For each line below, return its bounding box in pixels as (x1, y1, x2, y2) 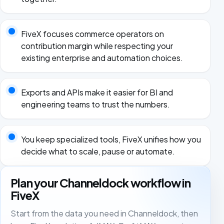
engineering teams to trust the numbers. (20, 99, 170, 110)
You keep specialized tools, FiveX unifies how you (20, 133, 201, 144)
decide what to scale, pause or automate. (20, 145, 175, 156)
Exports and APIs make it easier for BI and (20, 87, 173, 98)
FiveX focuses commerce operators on (20, 28, 164, 39)
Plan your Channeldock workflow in (10, 175, 191, 190)
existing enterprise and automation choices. (20, 52, 183, 63)
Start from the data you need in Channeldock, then (10, 208, 198, 219)
